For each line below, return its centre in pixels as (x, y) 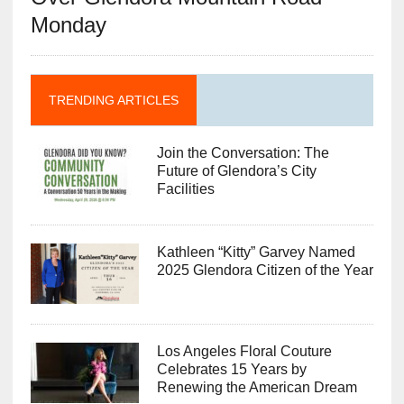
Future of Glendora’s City (236, 170)
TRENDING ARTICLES (113, 100)
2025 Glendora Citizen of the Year (265, 270)
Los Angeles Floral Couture (244, 351)
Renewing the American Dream (257, 387)
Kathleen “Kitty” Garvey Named (256, 252)
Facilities (185, 188)
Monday (68, 24)
